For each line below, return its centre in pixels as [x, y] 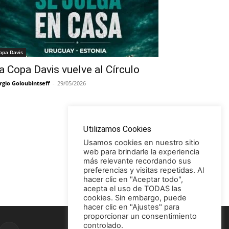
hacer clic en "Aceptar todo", [133, 179]
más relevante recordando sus [137, 161]
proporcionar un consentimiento [140, 216]
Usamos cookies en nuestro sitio [141, 143]
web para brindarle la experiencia [141, 152]
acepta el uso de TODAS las [132, 189]
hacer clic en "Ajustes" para [131, 207]
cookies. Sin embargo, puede [135, 198]
